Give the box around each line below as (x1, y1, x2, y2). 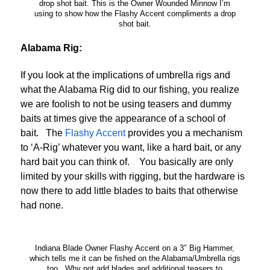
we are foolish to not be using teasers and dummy (20, 99, 231, 110)
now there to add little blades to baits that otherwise (20, 186, 238, 196)
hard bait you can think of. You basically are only (20, 157, 233, 168)
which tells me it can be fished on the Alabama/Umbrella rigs (29, 253, 240, 263)
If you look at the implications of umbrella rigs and (20, 70, 230, 81)
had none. (20, 200, 63, 211)
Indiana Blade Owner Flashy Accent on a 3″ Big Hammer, (35, 243, 235, 253)
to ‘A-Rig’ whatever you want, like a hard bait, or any (20, 142, 241, 153)
